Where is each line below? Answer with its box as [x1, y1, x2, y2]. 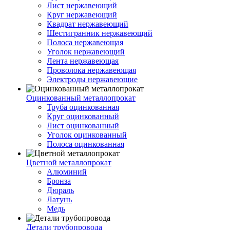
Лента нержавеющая [47, 56, 119, 65]
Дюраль [47, 186, 74, 195]
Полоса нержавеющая [47, 38, 123, 47]
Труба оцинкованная [47, 103, 119, 111]
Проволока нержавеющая [47, 66, 136, 74]
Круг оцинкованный [47, 112, 119, 121]
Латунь [47, 195, 72, 204]
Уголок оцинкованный [47, 130, 127, 139]
